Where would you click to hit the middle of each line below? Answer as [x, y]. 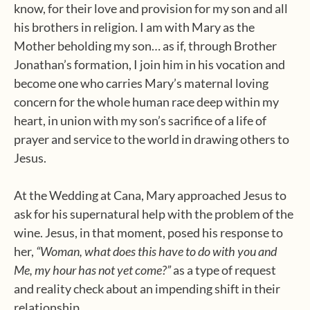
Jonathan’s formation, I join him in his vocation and [149, 64]
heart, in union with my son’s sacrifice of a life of [140, 120]
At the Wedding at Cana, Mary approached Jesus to [150, 195]
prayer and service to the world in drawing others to [152, 139]
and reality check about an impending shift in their [147, 289]
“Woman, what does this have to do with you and [156, 251]
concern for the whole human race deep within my [146, 102]
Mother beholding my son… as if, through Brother [145, 46]
